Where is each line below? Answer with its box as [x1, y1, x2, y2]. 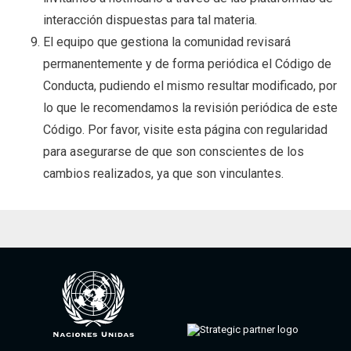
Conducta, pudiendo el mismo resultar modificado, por [43, 78, 337, 94]
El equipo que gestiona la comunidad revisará [43, 34, 291, 50]
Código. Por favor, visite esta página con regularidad [43, 122, 327, 138]
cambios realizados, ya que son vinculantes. [43, 166, 284, 182]
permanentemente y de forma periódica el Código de [43, 56, 331, 72]
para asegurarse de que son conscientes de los [43, 144, 304, 160]
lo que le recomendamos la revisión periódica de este [43, 100, 338, 116]
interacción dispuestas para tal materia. [43, 13, 257, 28]
